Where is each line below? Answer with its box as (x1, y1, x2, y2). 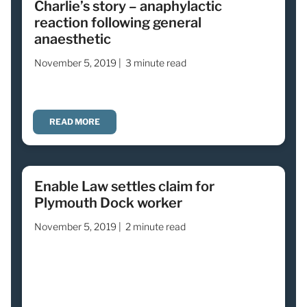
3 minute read (125, 56, 186, 69)
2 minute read (125, 220, 186, 232)
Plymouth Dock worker (34, 194, 182, 211)
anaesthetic (34, 30, 111, 47)
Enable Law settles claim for (34, 177, 214, 195)
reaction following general (34, 14, 201, 31)
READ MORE (49, 116, 100, 127)
